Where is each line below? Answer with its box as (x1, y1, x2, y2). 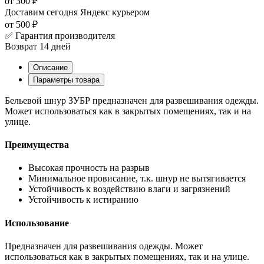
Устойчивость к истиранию (28, 194, 138, 205)
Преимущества (5, 140, 69, 150)
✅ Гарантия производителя (5, 30, 115, 41)
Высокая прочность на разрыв (28, 163, 150, 173)
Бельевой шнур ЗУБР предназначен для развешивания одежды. (5, 95, 259, 105)
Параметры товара (33, 75, 100, 84)
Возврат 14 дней (5, 41, 71, 51)
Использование (5, 217, 69, 228)
